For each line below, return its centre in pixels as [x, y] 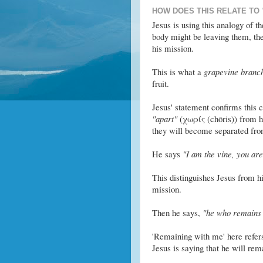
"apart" [164, 119]
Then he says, [177, 213]
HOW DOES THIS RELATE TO [207, 11]
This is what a [178, 72]
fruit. [160, 84]
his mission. [173, 48]
